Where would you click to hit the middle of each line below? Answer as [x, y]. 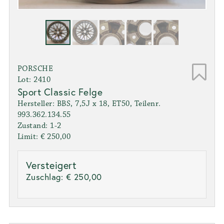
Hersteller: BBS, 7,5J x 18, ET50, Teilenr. [89, 104]
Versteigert [51, 165]
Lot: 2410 [34, 80]
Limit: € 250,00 [44, 137]
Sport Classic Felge [60, 92]
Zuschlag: [46, 177]
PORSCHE [35, 69]
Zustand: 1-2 [39, 126]
